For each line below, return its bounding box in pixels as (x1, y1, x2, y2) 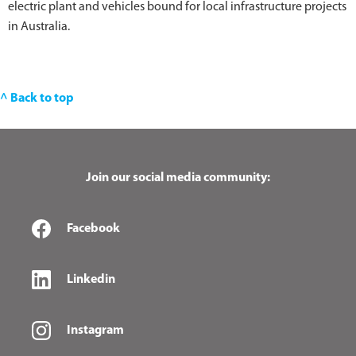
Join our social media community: (86, 172, 270, 185)
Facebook (67, 222, 120, 236)
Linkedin (67, 273, 115, 287)
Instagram (67, 324, 124, 338)
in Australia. (8, 21, 70, 34)
